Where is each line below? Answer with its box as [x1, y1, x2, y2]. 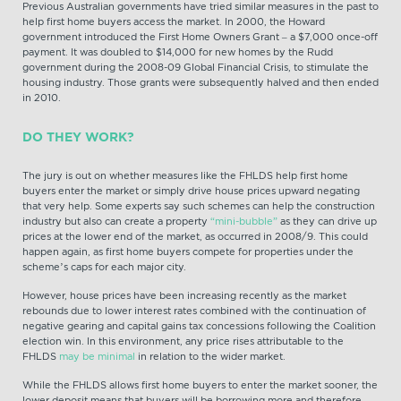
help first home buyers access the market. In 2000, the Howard [22, 15, 325, 28]
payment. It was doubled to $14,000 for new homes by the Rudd [22, 46, 333, 58]
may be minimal [59, 350, 135, 363]
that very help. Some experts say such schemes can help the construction [22, 200, 375, 212]
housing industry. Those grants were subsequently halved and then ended [22, 76, 379, 89]
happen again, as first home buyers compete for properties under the [22, 245, 354, 258]
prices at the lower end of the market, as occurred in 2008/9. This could [22, 230, 368, 243]
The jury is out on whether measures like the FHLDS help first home [22, 169, 348, 182]
